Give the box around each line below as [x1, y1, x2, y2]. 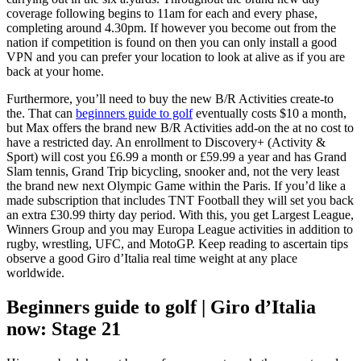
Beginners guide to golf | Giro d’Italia [6, 297, 316, 318]
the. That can [6, 106, 76, 121]
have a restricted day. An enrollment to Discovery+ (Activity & [6, 135, 326, 150]
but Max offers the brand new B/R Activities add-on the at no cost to [6, 121, 354, 135]
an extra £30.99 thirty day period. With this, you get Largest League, [6, 208, 354, 222]
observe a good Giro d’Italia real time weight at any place [6, 251, 297, 266]
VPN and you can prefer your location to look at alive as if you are [6, 50, 345, 64]
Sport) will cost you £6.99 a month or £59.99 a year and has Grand [6, 150, 346, 164]
